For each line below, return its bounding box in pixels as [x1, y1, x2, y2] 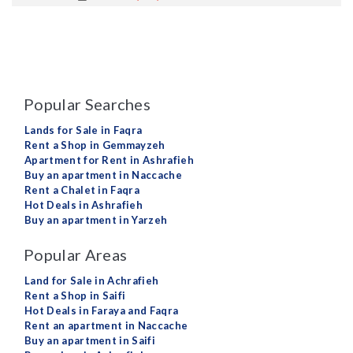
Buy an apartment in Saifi [24, 334, 155, 347]
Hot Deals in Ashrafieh [24, 199, 143, 211]
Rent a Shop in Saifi [24, 289, 126, 302]
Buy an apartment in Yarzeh [24, 214, 168, 226]
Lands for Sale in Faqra [24, 124, 143, 136]
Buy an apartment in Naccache [24, 169, 182, 181]
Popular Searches [24, 95, 151, 113]
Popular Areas [24, 245, 128, 264]
